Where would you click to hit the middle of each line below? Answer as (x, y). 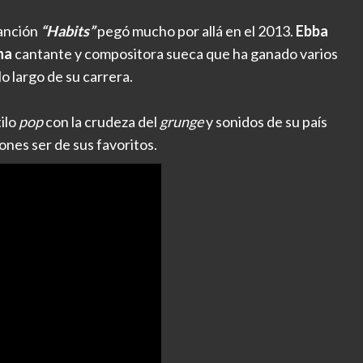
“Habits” (69, 31)
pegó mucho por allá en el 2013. (196, 31)
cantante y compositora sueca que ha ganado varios (175, 54)
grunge (181, 122)
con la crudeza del (102, 122)
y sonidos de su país (265, 122)
